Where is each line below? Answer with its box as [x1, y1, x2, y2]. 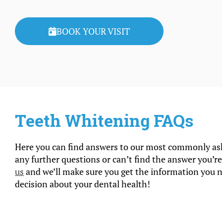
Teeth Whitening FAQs [15, 109, 194, 132]
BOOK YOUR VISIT [56, 25, 130, 37]
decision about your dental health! [15, 178, 151, 190]
